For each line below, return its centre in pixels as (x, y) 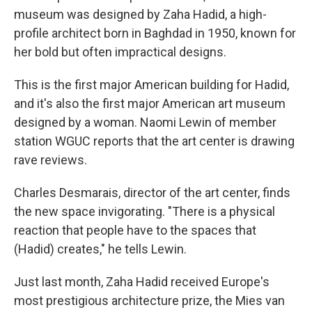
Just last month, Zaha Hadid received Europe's (142, 282)
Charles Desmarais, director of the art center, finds (152, 193)
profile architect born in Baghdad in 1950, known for (155, 33)
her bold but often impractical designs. (120, 52)
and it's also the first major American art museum (150, 104)
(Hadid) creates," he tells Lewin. (100, 249)
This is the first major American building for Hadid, (151, 85)
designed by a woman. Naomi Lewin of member (145, 123)
